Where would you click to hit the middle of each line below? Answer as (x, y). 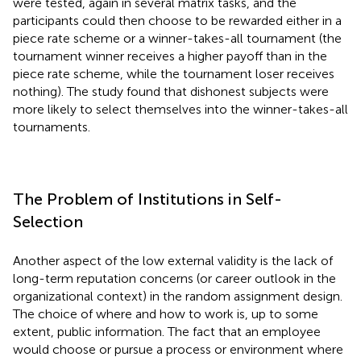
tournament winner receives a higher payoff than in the (170, 56)
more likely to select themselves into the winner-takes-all (180, 109)
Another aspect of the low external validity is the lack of (173, 260)
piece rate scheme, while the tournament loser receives (174, 73)
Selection (48, 221)
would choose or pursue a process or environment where (178, 349)
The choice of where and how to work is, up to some (166, 313)
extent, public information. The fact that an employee (167, 331)
